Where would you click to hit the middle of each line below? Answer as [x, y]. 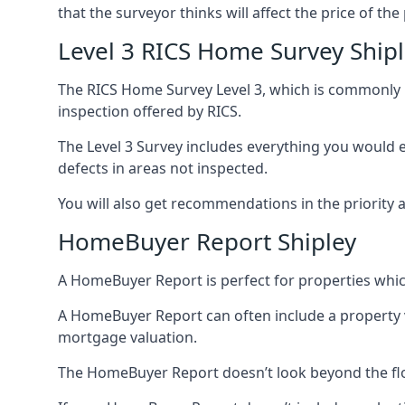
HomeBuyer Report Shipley [207, 241]
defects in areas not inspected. [163, 168]
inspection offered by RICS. [150, 111]
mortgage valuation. [127, 337]
